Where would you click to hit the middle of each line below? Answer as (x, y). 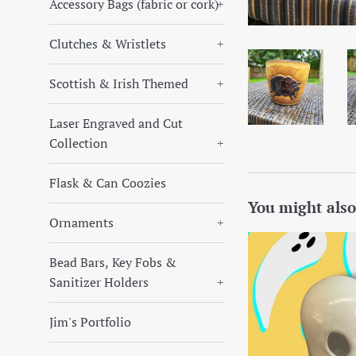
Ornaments (81, 222)
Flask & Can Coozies (108, 183)
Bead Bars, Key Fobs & (113, 262)
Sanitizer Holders (99, 282)
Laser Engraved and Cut (116, 123)
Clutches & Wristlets (108, 44)
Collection (79, 143)
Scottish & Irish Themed (119, 83)
